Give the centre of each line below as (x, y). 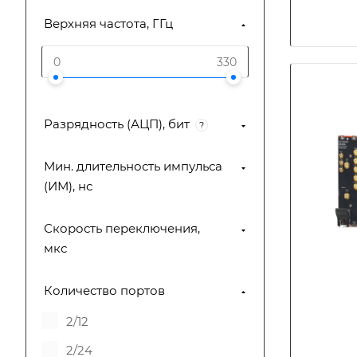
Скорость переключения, (122, 228)
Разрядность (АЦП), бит (117, 124)
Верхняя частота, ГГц (108, 24)
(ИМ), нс (68, 186)
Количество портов (104, 290)
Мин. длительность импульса (133, 166)
